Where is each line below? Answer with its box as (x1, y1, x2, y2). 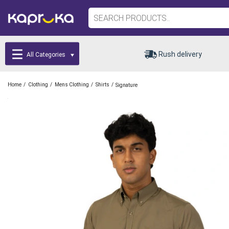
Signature (116, 82, 138, 88)
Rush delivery (158, 50, 202, 58)
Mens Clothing (55, 82, 89, 88)
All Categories (27, 51, 66, 58)
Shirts (96, 82, 109, 88)
